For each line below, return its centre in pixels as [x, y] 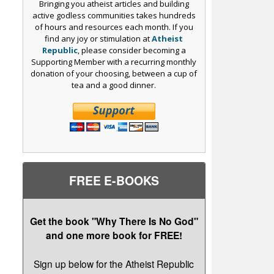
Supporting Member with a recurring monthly [114, 62]
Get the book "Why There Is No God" [114, 221]
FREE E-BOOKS [114, 181]
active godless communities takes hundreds [114, 16]
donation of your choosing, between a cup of [114, 74]
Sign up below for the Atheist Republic [114, 263]
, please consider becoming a [131, 50]
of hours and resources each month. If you [114, 27]
